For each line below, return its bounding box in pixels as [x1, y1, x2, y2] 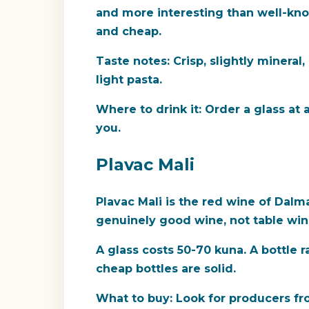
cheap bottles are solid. [96, 262, 236, 276]
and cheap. [96, 25, 161, 39]
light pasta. [96, 73, 162, 87]
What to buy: [96, 292, 172, 306]
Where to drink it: [96, 103, 201, 117]
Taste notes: [96, 54, 170, 68]
